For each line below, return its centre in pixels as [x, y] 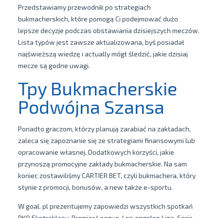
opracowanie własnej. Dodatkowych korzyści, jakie [96, 152]
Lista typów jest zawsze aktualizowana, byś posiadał [101, 42]
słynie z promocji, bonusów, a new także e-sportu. [95, 187]
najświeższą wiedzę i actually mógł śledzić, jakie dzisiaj [103, 54]
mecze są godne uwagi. [54, 65]
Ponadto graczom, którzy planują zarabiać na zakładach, [104, 129]
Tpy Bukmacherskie [97, 88]
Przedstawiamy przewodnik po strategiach [84, 7]
